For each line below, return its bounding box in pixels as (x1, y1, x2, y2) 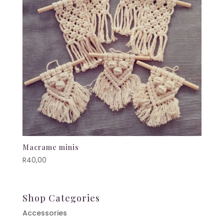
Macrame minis (22, 142, 79, 152)
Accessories (22, 207, 67, 218)
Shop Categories (22, 191, 100, 204)
